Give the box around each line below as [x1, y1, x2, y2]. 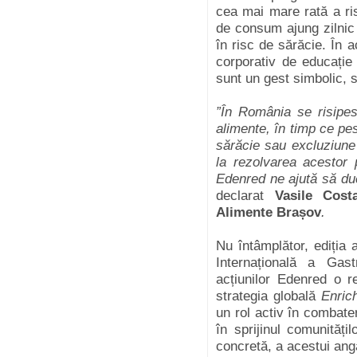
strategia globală [216, 288, 321, 304]
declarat [216, 188, 275, 203]
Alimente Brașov [216, 205, 321, 220]
